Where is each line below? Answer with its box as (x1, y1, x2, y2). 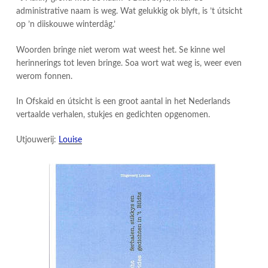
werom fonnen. (16, 72, 72, 81)
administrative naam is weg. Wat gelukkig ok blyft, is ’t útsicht (16, 7, 242, 16)
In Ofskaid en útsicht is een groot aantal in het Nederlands (16, 97, 230, 106)
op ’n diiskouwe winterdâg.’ (16, 20, 115, 29)
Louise (59, 136, 82, 145)
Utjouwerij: (16, 136, 59, 145)
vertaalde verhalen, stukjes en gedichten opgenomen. (16, 110, 210, 119)
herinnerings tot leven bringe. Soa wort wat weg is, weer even (16, 59, 242, 68)
